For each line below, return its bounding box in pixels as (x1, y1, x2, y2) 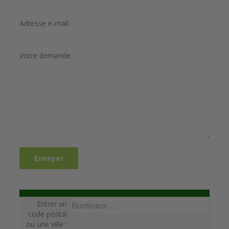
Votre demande (19, 51, 71, 61)
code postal (28, 209, 67, 219)
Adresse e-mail (19, 18, 68, 29)
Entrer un (36, 198, 67, 209)
